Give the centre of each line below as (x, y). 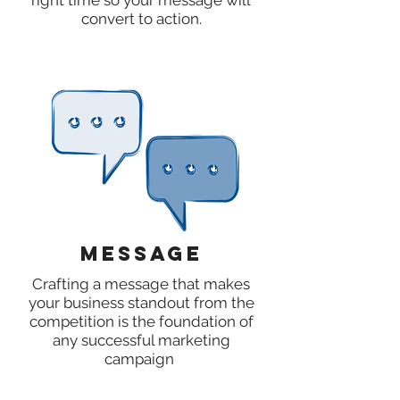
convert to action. (141, 19)
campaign (141, 359)
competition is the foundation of (141, 321)
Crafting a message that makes (141, 284)
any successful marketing (141, 340)
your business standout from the (141, 303)
